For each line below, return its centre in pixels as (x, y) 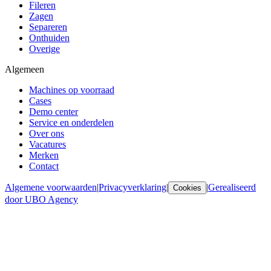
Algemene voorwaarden (51, 187)
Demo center (54, 111)
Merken (44, 155)
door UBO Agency (41, 199)
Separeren (48, 27)
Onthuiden (49, 38)
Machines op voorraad (72, 90)
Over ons (47, 133)
